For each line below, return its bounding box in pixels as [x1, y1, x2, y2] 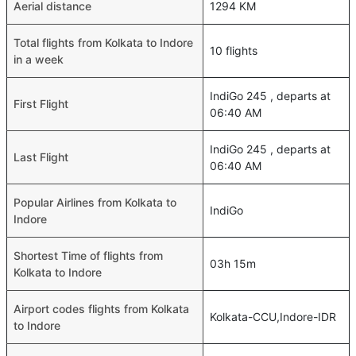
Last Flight [14, 149, 68, 164]
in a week [14, 52, 64, 66]
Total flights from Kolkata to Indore [14, 35, 193, 49]
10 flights [210, 43, 257, 57]
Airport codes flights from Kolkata [14, 301, 189, 315]
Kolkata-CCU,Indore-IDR [210, 309, 336, 323]
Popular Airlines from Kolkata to [14, 195, 176, 209]
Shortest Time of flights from [14, 248, 163, 262]
